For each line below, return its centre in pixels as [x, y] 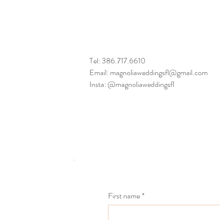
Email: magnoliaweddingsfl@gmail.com [149, 72]
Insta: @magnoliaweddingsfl [132, 84]
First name [124, 196]
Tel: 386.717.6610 [117, 61]
